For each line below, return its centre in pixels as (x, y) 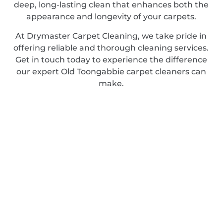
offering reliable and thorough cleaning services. (111, 48)
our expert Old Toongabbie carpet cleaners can (111, 71)
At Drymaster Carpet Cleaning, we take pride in (111, 36)
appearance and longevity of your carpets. (111, 17)
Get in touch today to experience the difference (111, 59)
